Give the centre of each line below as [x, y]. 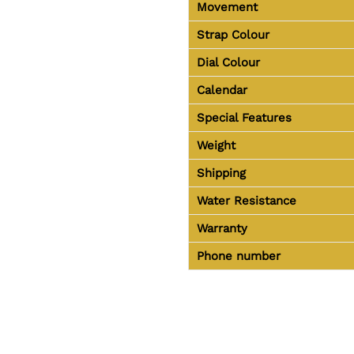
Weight [216, 146]
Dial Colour [228, 63]
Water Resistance [246, 201]
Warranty [222, 229]
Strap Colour [233, 35]
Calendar [222, 90]
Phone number [238, 256]
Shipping [221, 173]
